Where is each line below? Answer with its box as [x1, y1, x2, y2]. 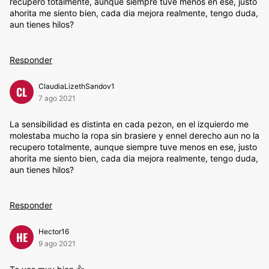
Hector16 [38, 227, 69, 236]
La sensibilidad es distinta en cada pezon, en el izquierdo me [10, 119, 249, 129]
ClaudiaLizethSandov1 [38, 82, 115, 91]
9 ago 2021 [38, 239, 76, 248]
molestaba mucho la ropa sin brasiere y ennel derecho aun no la [10, 130, 259, 141]
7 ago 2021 [38, 94, 76, 103]
